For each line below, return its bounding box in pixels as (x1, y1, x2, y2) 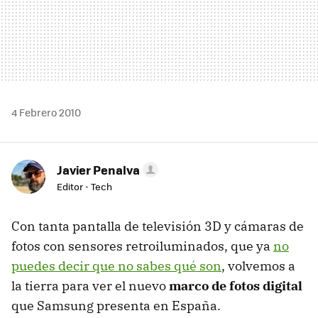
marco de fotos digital (169, 278, 302, 295)
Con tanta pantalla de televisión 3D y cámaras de (11, 218, 304, 235)
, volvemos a (221, 258, 295, 275)
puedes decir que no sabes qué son (11, 258, 221, 275)
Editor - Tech (57, 180, 112, 194)
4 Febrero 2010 (11, 105, 81, 120)
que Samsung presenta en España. (11, 297, 221, 314)
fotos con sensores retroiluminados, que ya (11, 238, 273, 255)
